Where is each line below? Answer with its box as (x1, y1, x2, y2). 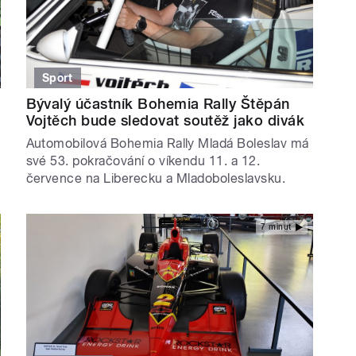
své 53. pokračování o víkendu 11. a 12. (25, 153, 261, 169)
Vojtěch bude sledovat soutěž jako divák (25, 112, 305, 130)
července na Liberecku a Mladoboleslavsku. (25, 171, 286, 187)
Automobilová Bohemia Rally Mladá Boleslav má (25, 136, 309, 152)
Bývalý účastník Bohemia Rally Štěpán (25, 95, 290, 113)
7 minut (261, 222, 292, 231)
